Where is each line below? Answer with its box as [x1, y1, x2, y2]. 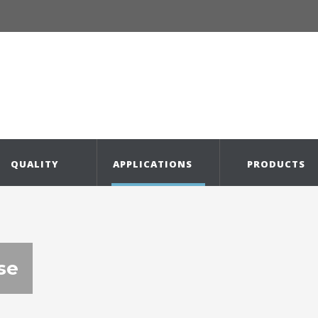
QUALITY [11, 158, 60, 171]
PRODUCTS [247, 158, 306, 171]
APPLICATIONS [113, 158, 193, 171]
